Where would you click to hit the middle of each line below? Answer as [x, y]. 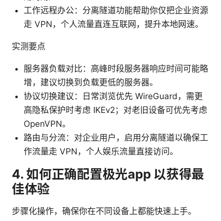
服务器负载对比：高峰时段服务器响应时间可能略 [116, 69]
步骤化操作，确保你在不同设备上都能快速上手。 [104, 211]
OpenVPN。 [47, 124]
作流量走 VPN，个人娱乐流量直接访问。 [101, 152]
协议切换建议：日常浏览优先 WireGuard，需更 [113, 96]
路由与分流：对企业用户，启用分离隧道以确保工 [116, 138]
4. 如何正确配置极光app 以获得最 [108, 174]
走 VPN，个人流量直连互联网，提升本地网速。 [113, 24]
